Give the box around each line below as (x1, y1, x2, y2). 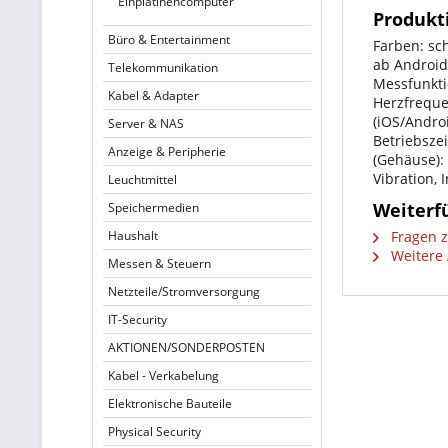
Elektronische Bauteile (108, 395, 232, 412)
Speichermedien (108, 199, 199, 216)
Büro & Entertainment (108, 31, 230, 48)
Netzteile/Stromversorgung (108, 283, 260, 300)
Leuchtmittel (108, 171, 177, 188)
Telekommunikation (108, 59, 218, 76)
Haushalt (108, 227, 158, 244)
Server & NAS (108, 115, 184, 132)
